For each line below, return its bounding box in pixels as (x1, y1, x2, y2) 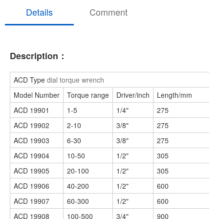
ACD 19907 (14, 196, 49, 206)
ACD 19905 (14, 166, 49, 175)
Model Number (14, 90, 60, 100)
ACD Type (14, 75, 47, 85)
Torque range (67, 90, 109, 100)
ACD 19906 (14, 181, 49, 191)
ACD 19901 (14, 105, 49, 115)
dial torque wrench (47, 75, 104, 85)
